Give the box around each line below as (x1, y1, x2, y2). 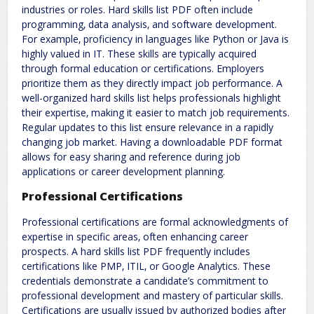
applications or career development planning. (22, 164, 225, 178)
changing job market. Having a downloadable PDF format (22, 135, 282, 149)
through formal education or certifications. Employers (22, 61, 264, 75)
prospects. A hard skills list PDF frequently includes (22, 244, 250, 258)
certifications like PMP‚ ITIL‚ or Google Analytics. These (22, 259, 271, 273)
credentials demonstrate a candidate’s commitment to (22, 273, 268, 287)
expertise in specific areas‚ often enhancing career (22, 229, 248, 243)
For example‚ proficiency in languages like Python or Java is (22, 32, 289, 46)
